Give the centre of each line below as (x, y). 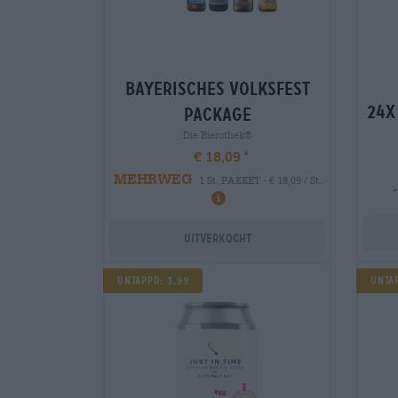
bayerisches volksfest (217, 89)
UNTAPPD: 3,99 (153, 280)
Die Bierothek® (217, 135)
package (217, 115)
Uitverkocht (217, 238)
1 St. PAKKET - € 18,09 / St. (260, 180)
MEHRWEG (152, 179)
